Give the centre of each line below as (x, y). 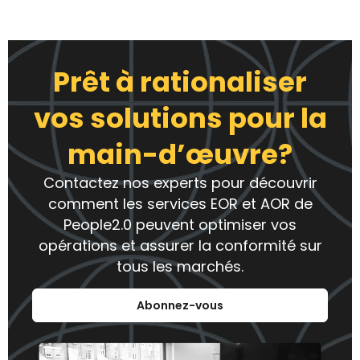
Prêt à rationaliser (180, 82)
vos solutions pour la (180, 119)
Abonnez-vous (180, 306)
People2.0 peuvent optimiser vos (180, 225)
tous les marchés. (180, 267)
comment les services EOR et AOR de (180, 204)
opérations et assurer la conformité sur (180, 246)
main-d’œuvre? (180, 155)
